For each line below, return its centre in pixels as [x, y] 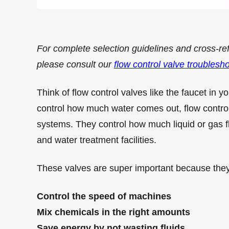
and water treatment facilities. [97, 140]
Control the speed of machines [104, 196]
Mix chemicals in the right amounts [113, 212]
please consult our [75, 64]
